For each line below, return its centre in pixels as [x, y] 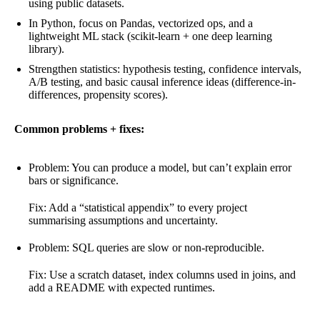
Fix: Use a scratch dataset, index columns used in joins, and [162, 274]
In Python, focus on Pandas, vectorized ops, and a [141, 23]
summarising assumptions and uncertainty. [123, 220]
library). [46, 49]
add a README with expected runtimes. [122, 287]
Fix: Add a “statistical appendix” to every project [138, 207]
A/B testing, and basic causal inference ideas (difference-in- [162, 81]
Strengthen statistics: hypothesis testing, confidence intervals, [165, 69]
